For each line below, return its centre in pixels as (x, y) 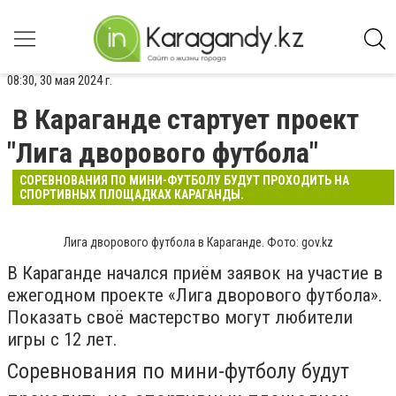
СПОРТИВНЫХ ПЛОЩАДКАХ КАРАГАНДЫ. (132, 194)
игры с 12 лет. (62, 339)
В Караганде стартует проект (186, 119)
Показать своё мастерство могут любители (180, 317)
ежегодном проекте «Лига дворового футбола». (195, 295)
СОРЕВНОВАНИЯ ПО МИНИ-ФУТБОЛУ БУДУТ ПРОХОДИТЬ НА (184, 180)
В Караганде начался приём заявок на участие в (195, 273)
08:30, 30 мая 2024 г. (60, 80)
